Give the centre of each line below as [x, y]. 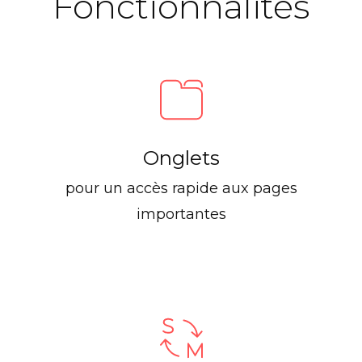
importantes [181, 215]
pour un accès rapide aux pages [181, 189]
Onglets [181, 158]
